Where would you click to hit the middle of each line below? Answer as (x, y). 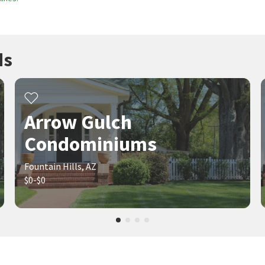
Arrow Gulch (78, 122)
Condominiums (90, 144)
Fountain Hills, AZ (60, 166)
